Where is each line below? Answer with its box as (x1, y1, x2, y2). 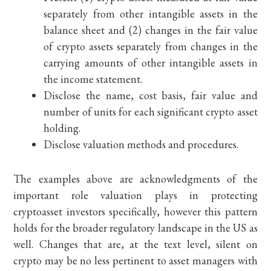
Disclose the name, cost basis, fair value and (44, 88, 258, 102)
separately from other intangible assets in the (44, 7, 258, 21)
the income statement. (44, 72, 143, 86)
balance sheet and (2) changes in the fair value (44, 23, 258, 37)
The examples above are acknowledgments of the (13, 172, 258, 186)
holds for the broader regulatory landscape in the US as (13, 221, 258, 235)
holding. (44, 121, 81, 135)
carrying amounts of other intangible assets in (44, 56, 258, 70)
